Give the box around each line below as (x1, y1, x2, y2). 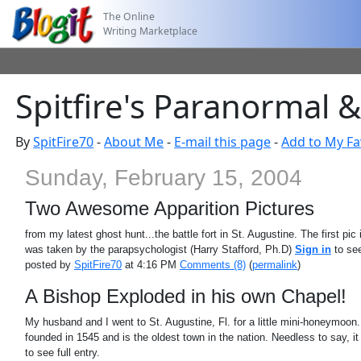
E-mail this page (174, 133, 272, 151)
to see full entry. (24, 346, 100, 359)
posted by (24, 259, 74, 271)
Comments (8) (179, 259, 246, 271)
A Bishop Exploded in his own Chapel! (24, 285, 346, 307)
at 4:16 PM (121, 259, 180, 271)
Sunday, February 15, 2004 (24, 165, 302, 190)
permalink (251, 259, 297, 271)
